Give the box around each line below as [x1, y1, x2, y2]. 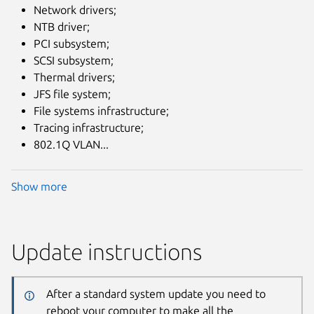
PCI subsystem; [34, 36, 109, 50]
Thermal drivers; [34, 70, 115, 83]
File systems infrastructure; [34, 104, 169, 117]
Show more [11, 180, 67, 193]
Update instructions [11, 239, 202, 265]
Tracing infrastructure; [34, 121, 144, 134]
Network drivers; [34, 3, 116, 16]
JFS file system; [34, 87, 111, 100]
